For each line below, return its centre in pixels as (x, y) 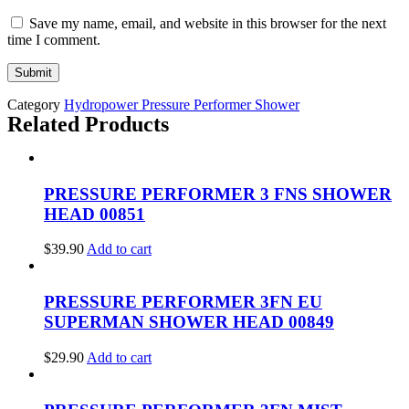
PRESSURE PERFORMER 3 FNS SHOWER (218, 194)
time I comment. (54, 39)
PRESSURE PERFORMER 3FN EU (183, 302)
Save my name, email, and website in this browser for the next (208, 23)
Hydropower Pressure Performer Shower (182, 104)
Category (34, 104)
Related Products (88, 124)
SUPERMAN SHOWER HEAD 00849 (189, 322)
